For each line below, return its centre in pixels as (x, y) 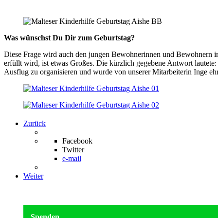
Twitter (73, 150)
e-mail (72, 159)
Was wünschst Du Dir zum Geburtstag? (69, 38)
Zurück (35, 124)
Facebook (77, 141)
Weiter (33, 176)
